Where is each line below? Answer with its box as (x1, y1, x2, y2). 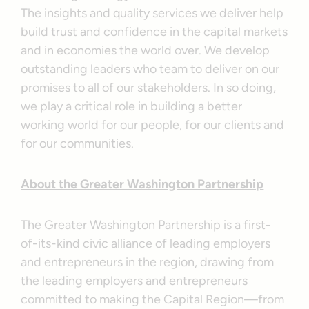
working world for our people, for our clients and (21, 117, 285, 132)
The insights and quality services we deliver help (21, 5, 284, 21)
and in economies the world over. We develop (21, 42, 270, 58)
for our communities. (21, 135, 134, 151)
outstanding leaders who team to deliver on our (21, 61, 280, 77)
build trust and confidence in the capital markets (21, 23, 288, 39)
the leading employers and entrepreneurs (21, 272, 248, 288)
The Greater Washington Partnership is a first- (21, 217, 272, 232)
